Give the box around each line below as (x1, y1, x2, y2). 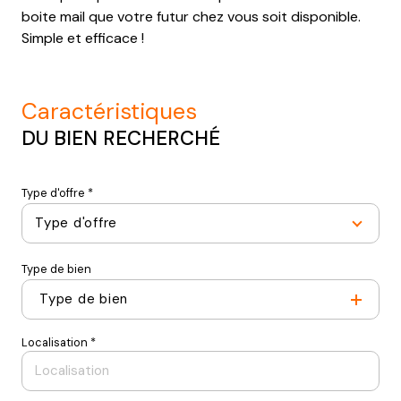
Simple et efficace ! (21, 28, 144, 47)
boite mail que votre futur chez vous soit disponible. (21, 6, 361, 26)
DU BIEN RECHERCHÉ (21, 124, 220, 151)
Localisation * (21, 334, 96, 350)
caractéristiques (38, 96, 197, 126)
